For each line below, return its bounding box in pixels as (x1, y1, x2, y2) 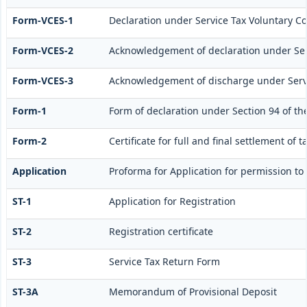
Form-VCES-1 (12, 14, 73, 27)
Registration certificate (108, 225, 213, 238)
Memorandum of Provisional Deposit (108, 285, 277, 299)
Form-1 (12, 104, 47, 118)
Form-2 (12, 134, 47, 148)
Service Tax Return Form (108, 255, 220, 269)
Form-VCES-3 (12, 74, 73, 88)
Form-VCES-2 (12, 44, 73, 58)
